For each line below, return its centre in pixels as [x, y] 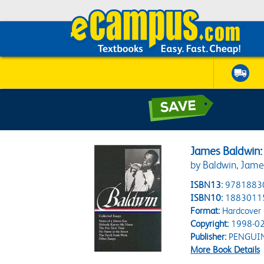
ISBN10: [207, 198]
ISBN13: [207, 185]
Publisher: [209, 237]
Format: [205, 211]
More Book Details [225, 250]
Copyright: [210, 224]
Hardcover [241, 211]
